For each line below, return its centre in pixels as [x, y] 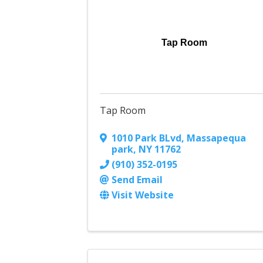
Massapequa [217, 138]
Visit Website [143, 195]
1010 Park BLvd [147, 138]
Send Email [137, 180]
